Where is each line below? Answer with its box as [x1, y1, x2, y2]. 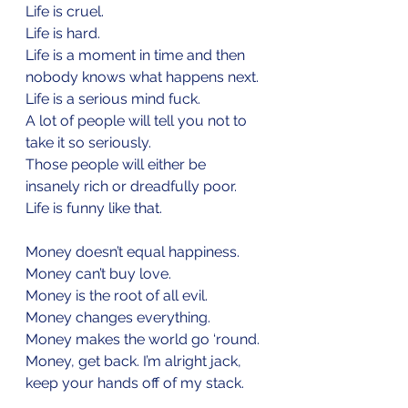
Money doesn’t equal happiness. [25, 242, 240, 260]
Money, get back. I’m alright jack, [25, 352, 245, 370]
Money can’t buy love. [25, 264, 171, 282]
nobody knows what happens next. [25, 67, 259, 86]
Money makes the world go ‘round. [25, 330, 260, 348]
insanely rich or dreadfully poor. [25, 177, 237, 195]
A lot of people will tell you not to [25, 111, 250, 129]
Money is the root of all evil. [25, 286, 208, 304]
